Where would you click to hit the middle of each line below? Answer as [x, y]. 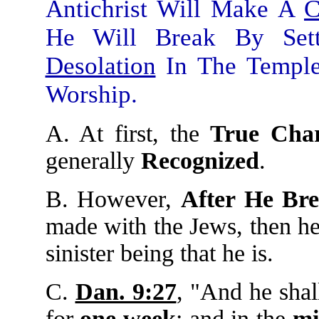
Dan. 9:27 [126, 292]
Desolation [100, 66]
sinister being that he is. [159, 253]
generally [93, 161]
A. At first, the [128, 134]
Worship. [91, 94]
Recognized [200, 161]
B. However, [113, 199]
